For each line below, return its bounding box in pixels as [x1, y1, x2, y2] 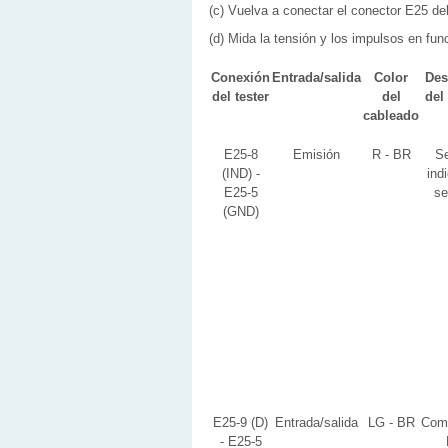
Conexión [211, 70, 270, 85]
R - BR [371, 147, 411, 162]
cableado [363, 108, 419, 123]
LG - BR [367, 415, 415, 430]
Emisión [293, 147, 340, 162]
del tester [212, 89, 269, 104]
